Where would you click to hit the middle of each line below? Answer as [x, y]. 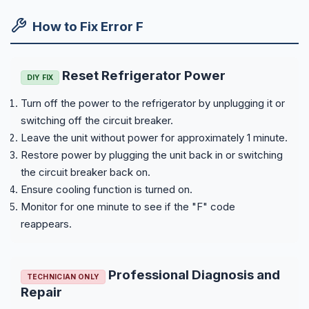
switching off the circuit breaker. [97, 120]
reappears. [46, 223]
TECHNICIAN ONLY [63, 276]
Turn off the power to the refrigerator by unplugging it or [153, 103]
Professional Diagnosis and [192, 275]
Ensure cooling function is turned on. [107, 189]
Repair [41, 292]
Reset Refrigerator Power [143, 75]
